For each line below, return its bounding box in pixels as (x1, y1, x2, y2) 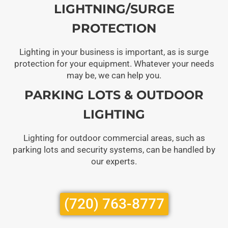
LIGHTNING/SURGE (53, 1, 175, 16)
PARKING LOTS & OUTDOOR (24, 87, 204, 102)
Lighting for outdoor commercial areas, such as (23, 132, 205, 143)
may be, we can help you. (67, 70, 161, 80)
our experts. (91, 156, 137, 166)
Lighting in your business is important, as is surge (19, 46, 209, 57)
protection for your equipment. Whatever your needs (14, 58, 214, 69)
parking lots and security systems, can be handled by (13, 144, 215, 155)
